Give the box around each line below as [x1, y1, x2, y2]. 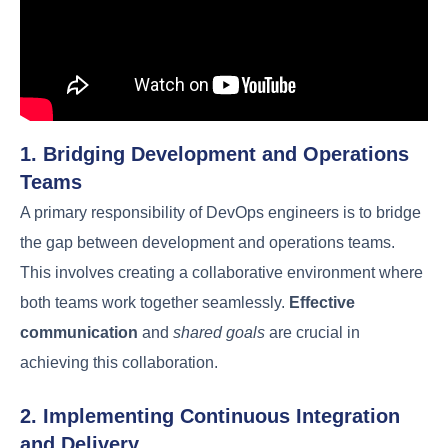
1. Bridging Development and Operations [20, 305, 422, 331]
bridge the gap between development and [20, 397, 350, 418]
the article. [20, 5, 105, 26]
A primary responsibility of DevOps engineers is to [20, 367, 408, 388]
